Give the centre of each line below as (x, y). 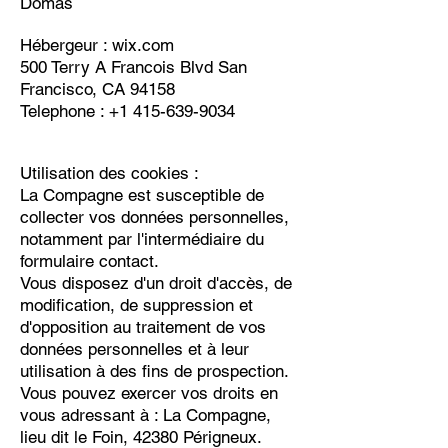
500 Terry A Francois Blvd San (133, 67)
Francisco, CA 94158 (97, 89)
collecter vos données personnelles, (154, 217)
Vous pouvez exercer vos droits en (149, 393)
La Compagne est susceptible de (142, 195)
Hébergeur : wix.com (97, 45)
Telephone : (64, 111)
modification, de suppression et (136, 305)
